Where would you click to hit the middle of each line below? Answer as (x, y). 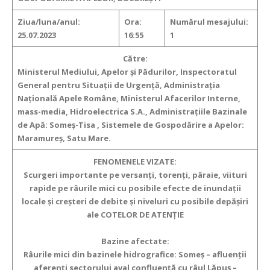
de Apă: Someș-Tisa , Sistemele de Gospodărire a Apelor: (131, 125)
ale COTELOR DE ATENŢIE (135, 215)
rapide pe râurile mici (72, 188)
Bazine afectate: (135, 241)
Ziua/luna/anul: (49, 22)
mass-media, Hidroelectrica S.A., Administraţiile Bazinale (132, 112)
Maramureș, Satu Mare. (64, 138)
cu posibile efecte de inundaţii (179, 188)
